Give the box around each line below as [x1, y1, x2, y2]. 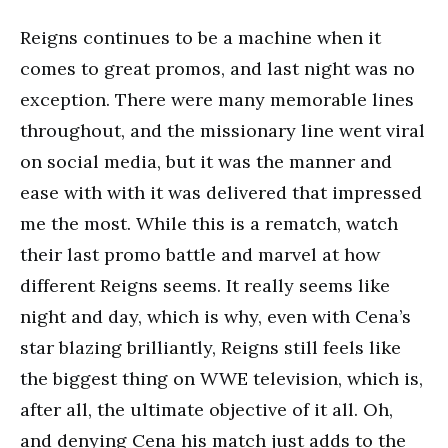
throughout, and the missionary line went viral [20, 119, 425, 142]
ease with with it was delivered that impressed [20, 181, 422, 204]
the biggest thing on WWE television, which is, [20, 367, 423, 390]
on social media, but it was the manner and [20, 150, 392, 173]
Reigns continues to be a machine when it [20, 26, 381, 49]
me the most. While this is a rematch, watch [20, 212, 398, 235]
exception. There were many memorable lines [20, 88, 414, 111]
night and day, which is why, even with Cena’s [20, 305, 411, 328]
